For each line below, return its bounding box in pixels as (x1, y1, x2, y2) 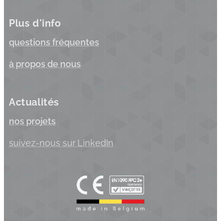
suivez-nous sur (9, 138, 75, 148)
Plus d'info (9, 17, 61, 29)
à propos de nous (9, 59, 81, 69)
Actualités (9, 96, 59, 108)
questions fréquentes (9, 37, 99, 47)
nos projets (9, 116, 56, 126)
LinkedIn (77, 138, 113, 148)
